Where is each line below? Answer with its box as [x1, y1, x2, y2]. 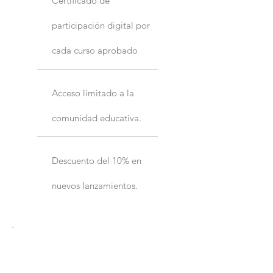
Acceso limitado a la [52, 87, 134, 99]
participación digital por [52, 19, 150, 31]
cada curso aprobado [52, 44, 138, 56]
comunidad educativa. [52, 112, 141, 124]
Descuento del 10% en [52, 154, 141, 166]
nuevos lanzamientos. [52, 179, 138, 191]
